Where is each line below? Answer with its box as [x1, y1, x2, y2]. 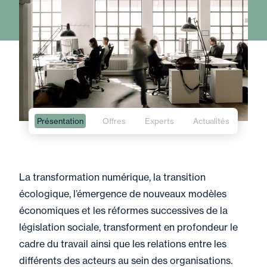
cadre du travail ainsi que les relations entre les [19, 238, 226, 250]
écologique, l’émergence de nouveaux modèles [19, 188, 226, 200]
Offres [103, 116, 126, 126]
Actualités [193, 116, 229, 126]
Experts [145, 116, 174, 126]
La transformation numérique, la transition [19, 171, 206, 183]
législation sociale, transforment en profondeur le [19, 221, 238, 233]
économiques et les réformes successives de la [19, 204, 228, 216]
